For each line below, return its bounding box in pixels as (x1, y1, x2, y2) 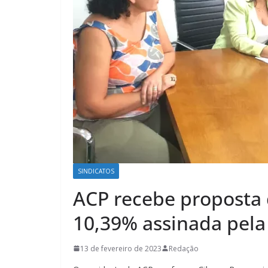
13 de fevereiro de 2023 (80, 243, 162, 254)
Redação (169, 243, 199, 254)
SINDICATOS (78, 166, 114, 175)
